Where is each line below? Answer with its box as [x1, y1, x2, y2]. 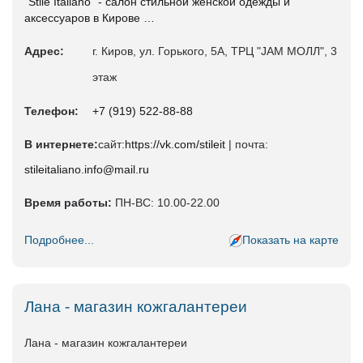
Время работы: [24, 195, 112, 209]
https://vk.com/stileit [125, 137, 225, 151]
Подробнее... [24, 233, 94, 246]
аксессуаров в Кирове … [24, 11, 155, 24]
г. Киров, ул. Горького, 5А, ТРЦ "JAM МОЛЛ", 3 [92, 44, 337, 58]
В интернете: [24, 137, 98, 151]
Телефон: [24, 104, 79, 117]
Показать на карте [242, 233, 339, 246]
